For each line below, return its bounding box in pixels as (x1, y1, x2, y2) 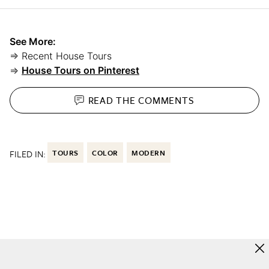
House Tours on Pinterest (22, 64, 139, 77)
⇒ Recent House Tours (10, 50, 115, 62)
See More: (10, 35, 56, 48)
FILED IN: (10, 147, 46, 161)
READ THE (88, 92, 139, 107)
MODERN (131, 147, 166, 159)
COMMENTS (138, 92, 195, 107)
